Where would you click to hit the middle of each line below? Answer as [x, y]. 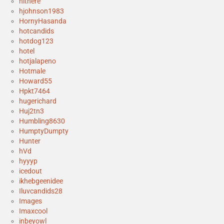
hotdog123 [36, 41]
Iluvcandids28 [41, 191]
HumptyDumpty [44, 131]
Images [30, 201]
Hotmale [32, 71]
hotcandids [36, 31]
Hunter [30, 141]
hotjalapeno [37, 61]
